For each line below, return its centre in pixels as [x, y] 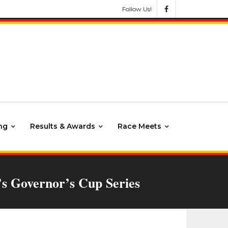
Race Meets [139, 126]
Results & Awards [63, 126]
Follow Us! [137, 9]
